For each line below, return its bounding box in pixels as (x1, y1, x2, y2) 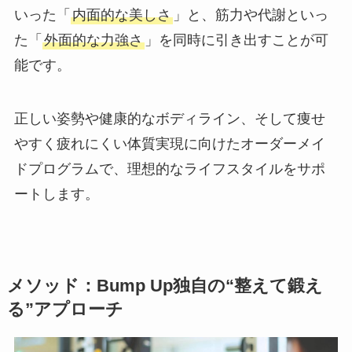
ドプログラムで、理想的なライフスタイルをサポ (13, 160, 325, 177)
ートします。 (13, 185, 99, 202)
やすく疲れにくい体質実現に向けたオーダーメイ (13, 135, 325, 152)
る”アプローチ (6, 299, 123, 319)
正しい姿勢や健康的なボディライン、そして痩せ (13, 110, 325, 126)
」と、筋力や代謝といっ (172, 6, 328, 23)
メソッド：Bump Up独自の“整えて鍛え (6, 276, 323, 295)
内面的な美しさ (71, 6, 171, 23)
